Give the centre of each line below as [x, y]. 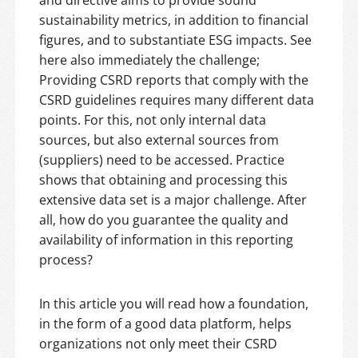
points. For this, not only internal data [153, 120]
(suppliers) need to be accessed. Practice [162, 160]
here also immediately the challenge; [149, 60]
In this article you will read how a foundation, [174, 304]
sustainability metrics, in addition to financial [174, 20]
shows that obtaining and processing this [163, 180]
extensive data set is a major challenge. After [173, 200]
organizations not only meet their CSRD [158, 344]
